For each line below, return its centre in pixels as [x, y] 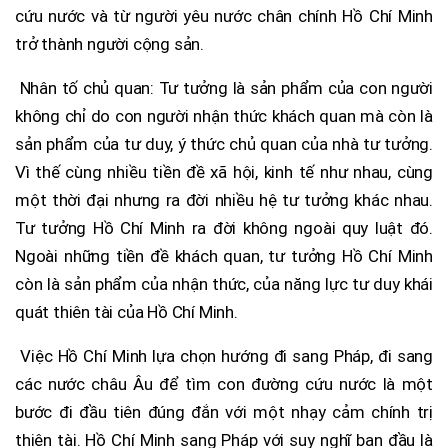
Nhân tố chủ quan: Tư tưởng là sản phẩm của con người [224, 87]
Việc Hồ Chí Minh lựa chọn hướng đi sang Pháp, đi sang [224, 355]
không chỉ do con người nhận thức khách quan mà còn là [224, 115]
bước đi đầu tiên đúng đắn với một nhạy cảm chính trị [224, 411]
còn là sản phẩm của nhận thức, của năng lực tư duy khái [224, 283]
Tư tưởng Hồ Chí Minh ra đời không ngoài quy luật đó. [224, 227]
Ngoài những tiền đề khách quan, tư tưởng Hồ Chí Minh [224, 255]
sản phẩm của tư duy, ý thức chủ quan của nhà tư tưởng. [224, 143]
